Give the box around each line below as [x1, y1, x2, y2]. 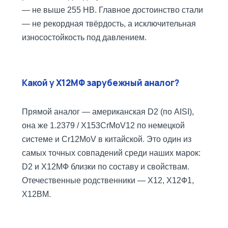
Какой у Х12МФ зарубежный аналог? [22, 77, 179, 89]
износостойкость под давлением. [22, 33, 147, 42]
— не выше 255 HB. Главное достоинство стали [22, 6, 203, 15]
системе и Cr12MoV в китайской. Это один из [22, 135, 191, 144]
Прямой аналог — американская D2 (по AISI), [22, 107, 194, 117]
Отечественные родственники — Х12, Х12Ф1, [22, 176, 194, 185]
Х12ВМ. [22, 190, 51, 199]
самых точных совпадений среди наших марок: [22, 149, 201, 158]
